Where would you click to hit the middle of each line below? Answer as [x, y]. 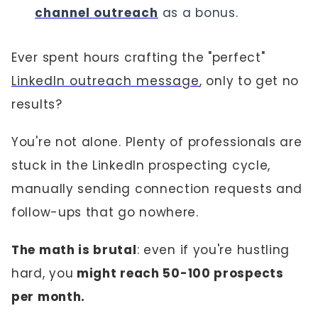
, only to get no [250, 81]
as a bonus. [198, 13]
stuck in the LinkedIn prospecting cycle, [141, 165]
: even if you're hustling [213, 250]
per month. [48, 297]
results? [37, 104]
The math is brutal [74, 250]
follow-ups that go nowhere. [105, 212]
